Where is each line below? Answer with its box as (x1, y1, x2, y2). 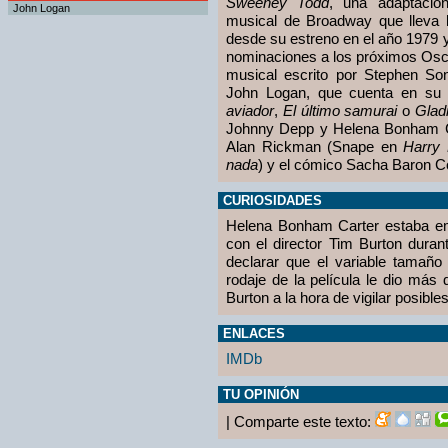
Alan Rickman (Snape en (226, 138, 404, 155)
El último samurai (282, 102, 398, 119)
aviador (226, 102, 274, 119)
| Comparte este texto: (226, 413, 375, 430)
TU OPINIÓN (223, 387, 299, 402)
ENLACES (223, 326, 285, 341)
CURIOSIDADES (223, 193, 322, 208)
